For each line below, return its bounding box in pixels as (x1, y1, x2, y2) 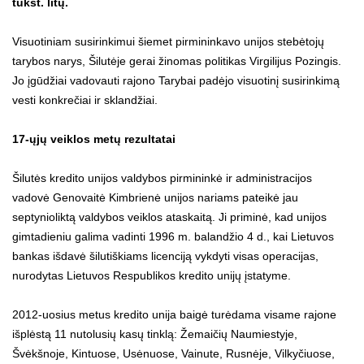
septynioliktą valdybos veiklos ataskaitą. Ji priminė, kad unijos (12, 210, 327, 223)
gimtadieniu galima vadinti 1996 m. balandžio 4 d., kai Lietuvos (12, 229, 334, 243)
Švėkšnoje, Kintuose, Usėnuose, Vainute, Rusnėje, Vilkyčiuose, (12, 346, 335, 360)
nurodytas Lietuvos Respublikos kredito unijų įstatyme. (12, 268, 291, 282)
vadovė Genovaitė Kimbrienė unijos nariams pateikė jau (12, 190, 298, 204)
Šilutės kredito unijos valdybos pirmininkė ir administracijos (12, 171, 312, 184)
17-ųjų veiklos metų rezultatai (12, 132, 175, 145)
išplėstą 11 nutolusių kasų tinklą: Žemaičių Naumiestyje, (12, 327, 297, 340)
